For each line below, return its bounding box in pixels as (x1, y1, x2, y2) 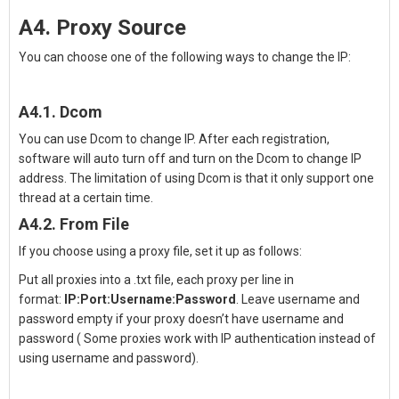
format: (19, 292, 64, 306)
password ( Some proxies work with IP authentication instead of (19, 331, 376, 346)
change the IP (272, 50, 348, 64)
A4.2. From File (19, 215, 129, 233)
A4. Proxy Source (19, 15, 186, 40)
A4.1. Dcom (19, 102, 102, 121)
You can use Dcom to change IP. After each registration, (19, 132, 330, 146)
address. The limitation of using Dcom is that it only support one (19, 171, 374, 185)
